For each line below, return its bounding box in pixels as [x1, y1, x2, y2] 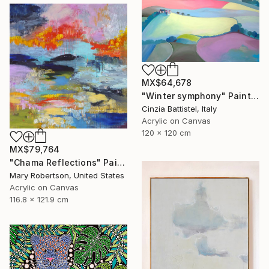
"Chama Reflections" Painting [116, 157, 125, 168]
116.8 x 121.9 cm [10, 194, 68, 204]
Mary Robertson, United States [10, 170, 124, 180]
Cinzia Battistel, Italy [142, 103, 217, 113]
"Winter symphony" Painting [250, 90, 259, 101]
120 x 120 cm [142, 127, 191, 138]
